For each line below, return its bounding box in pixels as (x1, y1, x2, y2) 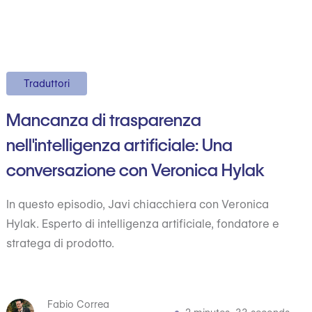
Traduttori (24, 78, 70, 89)
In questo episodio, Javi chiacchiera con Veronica (6, 198, 270, 211)
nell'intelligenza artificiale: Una (6, 135, 233, 155)
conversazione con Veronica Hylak (6, 160, 265, 180)
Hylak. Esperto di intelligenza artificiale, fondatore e (6, 217, 280, 231)
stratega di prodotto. (6, 237, 115, 250)
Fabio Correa (47, 299, 109, 310)
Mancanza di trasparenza (6, 110, 202, 130)
